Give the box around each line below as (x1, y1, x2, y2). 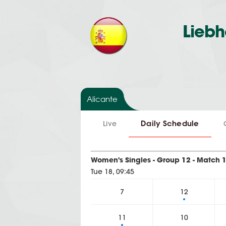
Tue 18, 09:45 (91, 167, 134, 176)
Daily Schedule (141, 119, 199, 128)
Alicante (87, 94, 118, 103)
